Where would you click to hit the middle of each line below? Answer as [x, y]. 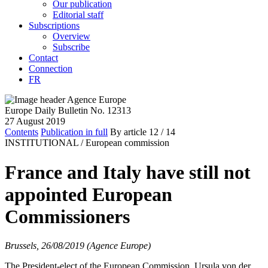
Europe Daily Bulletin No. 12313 [68, 111]
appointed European [89, 194]
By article [128, 132]
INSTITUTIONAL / [44, 143]
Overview [71, 36]
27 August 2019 [35, 121]
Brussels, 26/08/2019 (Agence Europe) [78, 246]
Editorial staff [78, 15]
